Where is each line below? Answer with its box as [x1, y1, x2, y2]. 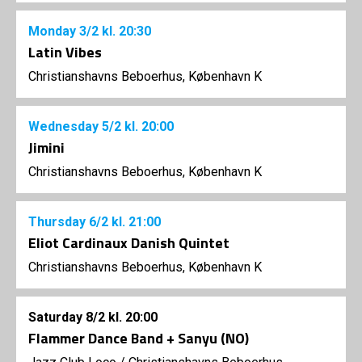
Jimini [28, 136, 65, 158]
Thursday [28, 213, 89, 229]
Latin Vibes [28, 40, 102, 63]
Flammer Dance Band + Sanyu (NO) [28, 326, 249, 349]
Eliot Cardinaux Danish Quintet [28, 231, 229, 254]
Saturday [28, 309, 86, 325]
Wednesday [28, 118, 102, 134]
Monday [28, 23, 79, 39]
